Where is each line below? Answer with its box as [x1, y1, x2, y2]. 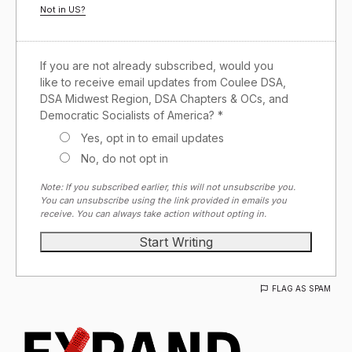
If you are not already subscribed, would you [40, 58, 273, 72]
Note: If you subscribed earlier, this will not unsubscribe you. [40, 181, 295, 192]
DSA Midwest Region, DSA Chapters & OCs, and [40, 91, 288, 105]
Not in [40, 3, 68, 15]
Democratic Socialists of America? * [40, 108, 223, 122]
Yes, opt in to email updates [78, 130, 224, 145]
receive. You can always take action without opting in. [40, 207, 266, 219]
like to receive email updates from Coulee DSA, [40, 75, 286, 89]
